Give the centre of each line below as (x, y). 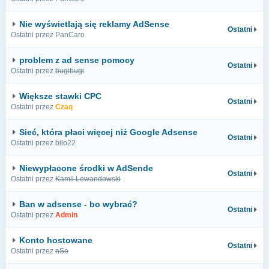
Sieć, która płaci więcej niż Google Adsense (108, 132)
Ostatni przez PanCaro (48, 35)
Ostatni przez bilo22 (43, 143)
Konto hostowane (56, 240)
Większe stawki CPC (60, 96)
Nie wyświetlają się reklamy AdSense (94, 24)
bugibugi (70, 71)
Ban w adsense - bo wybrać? (78, 204)
